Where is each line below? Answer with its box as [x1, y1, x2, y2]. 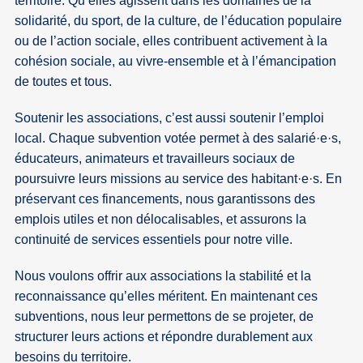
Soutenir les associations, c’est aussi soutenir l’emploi [15, 111, 325, 126]
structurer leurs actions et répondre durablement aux [15, 330, 314, 344]
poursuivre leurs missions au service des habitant [15, 172, 298, 186]
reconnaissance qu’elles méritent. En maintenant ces [15, 289, 318, 304]
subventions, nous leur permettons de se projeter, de [15, 310, 314, 324]
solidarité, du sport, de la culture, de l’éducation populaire [15, 14, 343, 28]
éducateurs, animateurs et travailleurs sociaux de [15, 152, 296, 166]
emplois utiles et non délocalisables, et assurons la [15, 212, 307, 227]
